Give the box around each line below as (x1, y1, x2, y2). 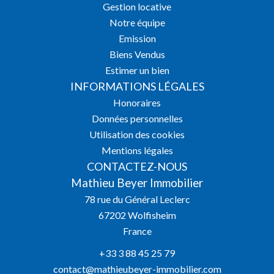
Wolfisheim (125, 209, 176, 221)
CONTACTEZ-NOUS (87, 160, 187, 173)
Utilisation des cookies (89, 128, 185, 140)
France (122, 225, 152, 237)
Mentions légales (101, 144, 173, 156)
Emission (118, 32, 156, 44)
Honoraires (113, 97, 161, 108)
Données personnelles (91, 113, 183, 124)
